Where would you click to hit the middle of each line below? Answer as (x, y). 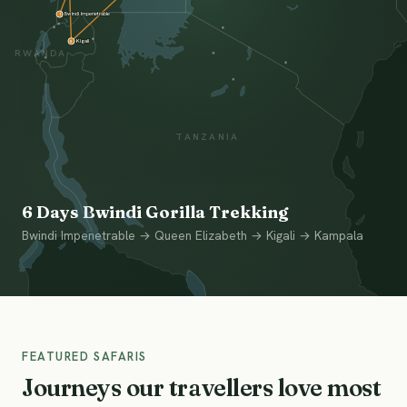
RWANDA (40, 54)
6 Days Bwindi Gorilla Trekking (155, 212)
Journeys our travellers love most (202, 388)
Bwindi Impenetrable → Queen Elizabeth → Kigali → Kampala (193, 235)
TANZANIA (207, 137)
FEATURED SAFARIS (84, 357)
